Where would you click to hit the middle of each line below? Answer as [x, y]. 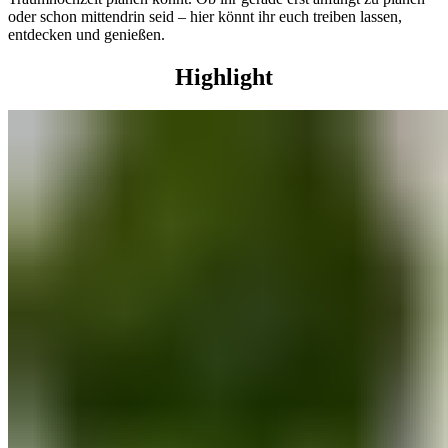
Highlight [224, 76]
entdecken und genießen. [86, 34]
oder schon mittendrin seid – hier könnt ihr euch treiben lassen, [205, 16]
